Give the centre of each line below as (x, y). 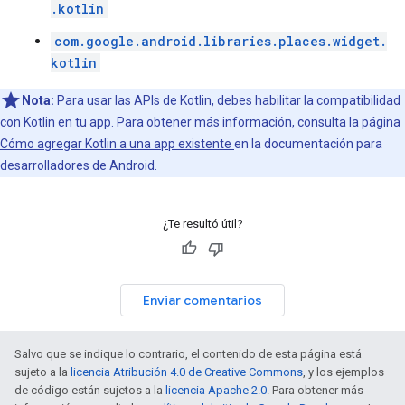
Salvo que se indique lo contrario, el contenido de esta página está (188, 354)
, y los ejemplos (344, 372)
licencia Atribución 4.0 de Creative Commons (187, 372)
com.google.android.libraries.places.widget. (221, 41)
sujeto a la (42, 372)
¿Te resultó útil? (202, 224)
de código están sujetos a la (90, 390)
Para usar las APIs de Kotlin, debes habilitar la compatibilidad (227, 100)
